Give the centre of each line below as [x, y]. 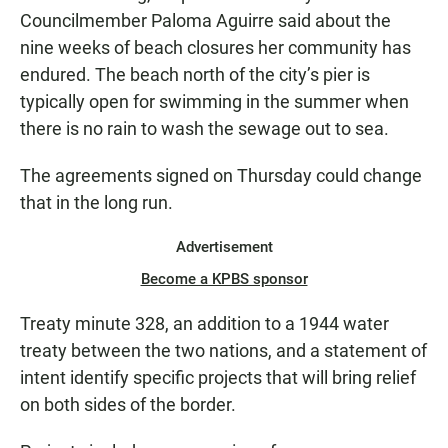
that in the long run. [96, 202]
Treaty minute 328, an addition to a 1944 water [204, 323]
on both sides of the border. [128, 404]
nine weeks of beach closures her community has [215, 47]
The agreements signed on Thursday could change [221, 175]
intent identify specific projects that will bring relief [218, 377]
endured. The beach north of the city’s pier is [195, 74]
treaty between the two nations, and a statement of [223, 350]
